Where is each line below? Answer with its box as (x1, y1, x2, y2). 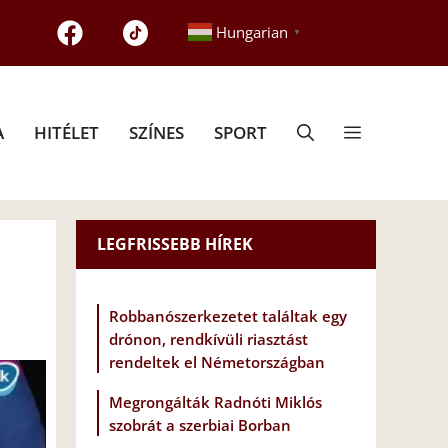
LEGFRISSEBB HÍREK (97, 232, 253, 255)
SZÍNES (129, 120, 184, 144)
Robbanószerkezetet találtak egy (109, 306, 347, 327)
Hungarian (215, 22, 288, 43)
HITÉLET (34, 120, 99, 144)
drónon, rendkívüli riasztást (109, 329, 308, 350)
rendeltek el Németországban (109, 352, 325, 373)
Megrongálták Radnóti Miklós (109, 392, 322, 413)
